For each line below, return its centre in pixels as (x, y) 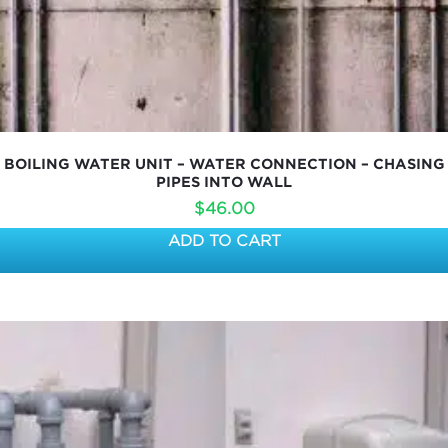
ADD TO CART (224, 240)
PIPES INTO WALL (224, 181)
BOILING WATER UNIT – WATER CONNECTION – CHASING (224, 163)
